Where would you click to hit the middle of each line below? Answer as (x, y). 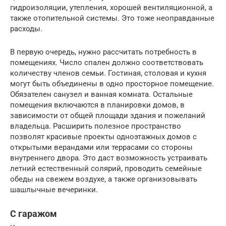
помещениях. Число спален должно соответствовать (107, 62)
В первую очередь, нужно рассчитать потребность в (103, 52)
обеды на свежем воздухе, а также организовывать (104, 179)
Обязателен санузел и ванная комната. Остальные (101, 94)
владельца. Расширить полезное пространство (96, 126)
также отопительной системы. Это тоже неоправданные (112, 18)
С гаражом (34, 213)
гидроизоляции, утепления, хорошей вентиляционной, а (111, 7)
